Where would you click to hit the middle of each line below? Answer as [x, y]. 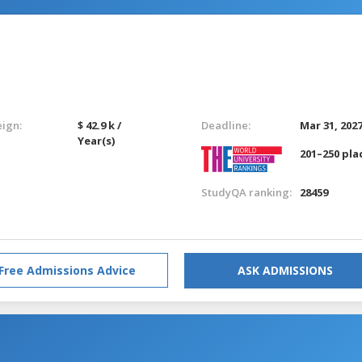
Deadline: [225, 125]
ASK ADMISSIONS [285, 270]
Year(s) [97, 140]
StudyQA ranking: [246, 192]
